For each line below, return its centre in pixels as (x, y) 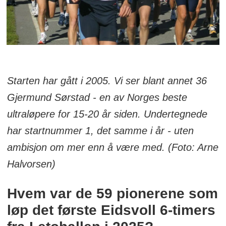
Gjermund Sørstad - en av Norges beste (97, 97)
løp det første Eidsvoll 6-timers (111, 210)
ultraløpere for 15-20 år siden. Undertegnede (107, 114)
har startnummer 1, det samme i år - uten (100, 130)
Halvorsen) (31, 164)
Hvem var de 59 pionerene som (112, 194)
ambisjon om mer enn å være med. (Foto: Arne (112, 147)
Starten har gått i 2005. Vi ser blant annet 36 (107, 80)
